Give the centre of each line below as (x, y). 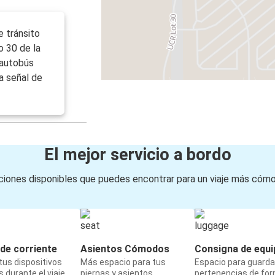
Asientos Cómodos (125, 249)
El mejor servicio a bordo (137, 155)
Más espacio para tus (123, 262)
